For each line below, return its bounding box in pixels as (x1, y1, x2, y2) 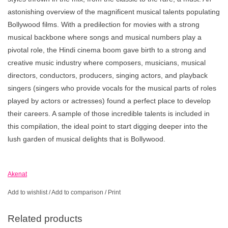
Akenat (8, 170, 27, 178)
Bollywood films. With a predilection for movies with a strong (8, 20, 199, 29)
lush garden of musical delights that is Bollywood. (8, 135, 165, 144)
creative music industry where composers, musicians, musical (8, 59, 206, 67)
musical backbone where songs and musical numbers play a (8, 33, 202, 42)
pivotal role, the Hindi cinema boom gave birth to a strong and (8, 46, 206, 54)
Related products (8, 213, 82, 224)
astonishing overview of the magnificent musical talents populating (8, 8, 220, 16)
